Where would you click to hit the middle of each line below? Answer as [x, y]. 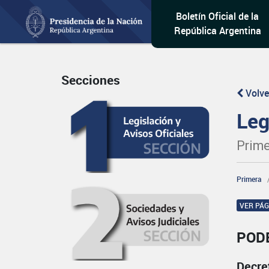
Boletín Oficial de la [218, 16]
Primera [249, 179]
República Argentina [217, 31]
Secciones [91, 80]
